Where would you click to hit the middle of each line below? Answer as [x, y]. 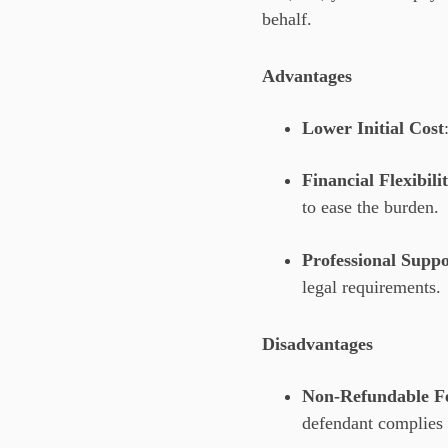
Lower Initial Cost [373, 128]
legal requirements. [371, 286]
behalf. [287, 18]
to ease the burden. [370, 207]
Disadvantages [317, 343]
